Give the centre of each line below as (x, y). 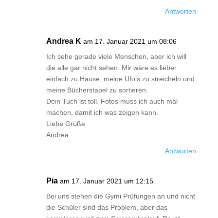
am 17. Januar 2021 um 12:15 (106, 181)
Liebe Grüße (65, 124)
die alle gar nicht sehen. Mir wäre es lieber (111, 68)
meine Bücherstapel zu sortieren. (97, 90)
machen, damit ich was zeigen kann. (102, 112)
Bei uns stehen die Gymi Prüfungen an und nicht (120, 196)
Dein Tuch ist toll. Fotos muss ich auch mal (112, 101)
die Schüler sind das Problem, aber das (107, 207)
